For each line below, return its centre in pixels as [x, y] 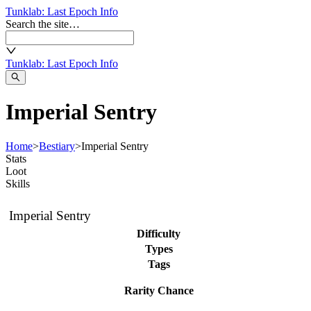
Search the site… [43, 24]
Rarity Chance [159, 290]
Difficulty [159, 233]
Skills [18, 183]
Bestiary [57, 146]
